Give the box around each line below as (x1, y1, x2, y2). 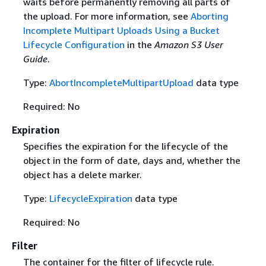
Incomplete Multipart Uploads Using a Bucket (23, 24, 220, 36)
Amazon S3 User (154, 38, 223, 50)
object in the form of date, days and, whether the (23, 154, 240, 166)
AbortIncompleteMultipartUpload (49, 76, 194, 88)
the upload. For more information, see (23, 9, 191, 22)
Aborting (190, 9, 229, 22)
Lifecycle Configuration (23, 38, 125, 50)
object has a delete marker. (23, 168, 142, 180)
